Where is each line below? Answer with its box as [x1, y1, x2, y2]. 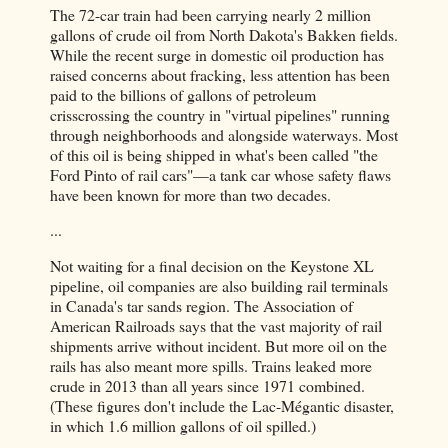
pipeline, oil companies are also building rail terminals [50, 275, 388, 297]
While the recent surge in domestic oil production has [50, 43, 384, 65]
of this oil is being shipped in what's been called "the [50, 143, 378, 165]
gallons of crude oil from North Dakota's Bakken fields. [50, 23, 398, 45]
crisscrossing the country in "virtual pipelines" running [50, 103, 390, 125]
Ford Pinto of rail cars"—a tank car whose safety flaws [50, 163, 391, 185]
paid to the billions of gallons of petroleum [50, 83, 316, 105]
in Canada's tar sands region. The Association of [50, 295, 353, 317]
